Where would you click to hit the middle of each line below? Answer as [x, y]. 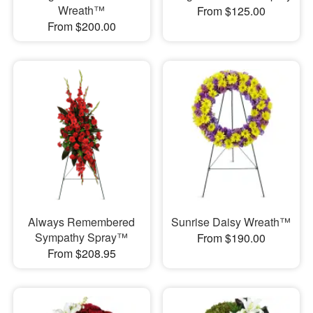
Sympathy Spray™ [82, 238]
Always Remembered [82, 222]
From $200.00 [81, 26]
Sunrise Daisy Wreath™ [231, 222]
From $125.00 [231, 10]
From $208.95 [81, 254]
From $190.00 [231, 238]
